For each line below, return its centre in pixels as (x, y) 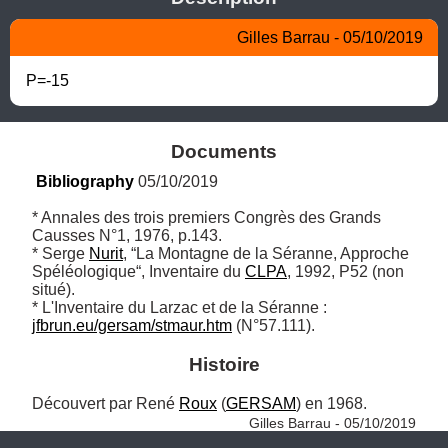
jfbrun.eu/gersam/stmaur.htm (132, 325)
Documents (224, 151)
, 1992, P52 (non (345, 271)
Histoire (224, 364)
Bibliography (85, 181)
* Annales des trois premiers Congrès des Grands (206, 217)
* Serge (60, 253)
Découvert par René (105, 404)
